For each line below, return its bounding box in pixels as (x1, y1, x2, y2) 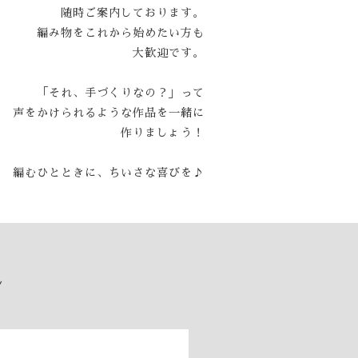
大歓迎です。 (133, 47, 205, 58)
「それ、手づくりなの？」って (37, 87, 205, 98)
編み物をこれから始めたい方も (37, 27, 205, 38)
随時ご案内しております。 (61, 7, 205, 18)
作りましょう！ (121, 127, 205, 138)
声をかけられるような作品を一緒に (13, 107, 205, 118)
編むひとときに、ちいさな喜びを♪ (13, 167, 205, 178)
